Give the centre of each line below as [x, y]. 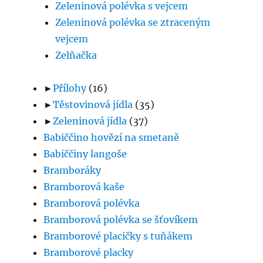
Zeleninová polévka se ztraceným [133, 23]
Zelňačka [76, 55]
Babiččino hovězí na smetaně [112, 138]
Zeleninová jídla [90, 121]
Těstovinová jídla [93, 105]
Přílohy [70, 88]
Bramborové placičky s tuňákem [118, 236]
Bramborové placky [89, 253]
